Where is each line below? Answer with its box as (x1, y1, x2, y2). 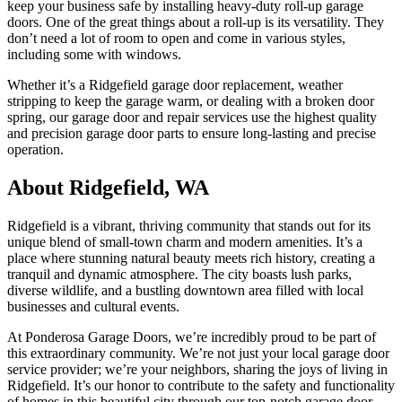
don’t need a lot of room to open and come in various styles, (7, 31, 345, 47)
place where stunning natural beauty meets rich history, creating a (7, 250, 375, 266)
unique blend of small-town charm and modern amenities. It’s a (7, 234, 363, 249)
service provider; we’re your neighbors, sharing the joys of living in (7, 362, 388, 377)
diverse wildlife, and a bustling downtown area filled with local (7, 283, 363, 298)
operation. (7, 142, 64, 158)
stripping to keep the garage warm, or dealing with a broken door (7, 93, 374, 109)
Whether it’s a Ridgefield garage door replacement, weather (7, 77, 343, 93)
